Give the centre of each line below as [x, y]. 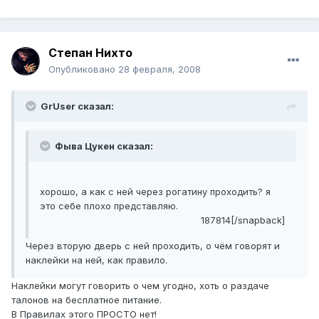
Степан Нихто [90, 53]
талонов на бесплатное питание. [87, 300]
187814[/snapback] [243, 220]
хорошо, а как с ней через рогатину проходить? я [155, 192]
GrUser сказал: [77, 106]
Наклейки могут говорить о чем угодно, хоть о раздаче [140, 286]
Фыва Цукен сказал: [103, 146]
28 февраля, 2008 [159, 69]
